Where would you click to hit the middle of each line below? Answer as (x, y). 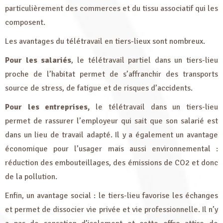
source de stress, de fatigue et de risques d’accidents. (99, 88)
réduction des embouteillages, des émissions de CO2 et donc (111, 163)
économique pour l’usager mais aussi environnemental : (111, 149)
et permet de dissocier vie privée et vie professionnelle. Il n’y (111, 210)
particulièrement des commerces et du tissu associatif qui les (111, 8)
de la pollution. (31, 177)
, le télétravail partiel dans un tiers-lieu (145, 60)
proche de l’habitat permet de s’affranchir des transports (111, 74)
